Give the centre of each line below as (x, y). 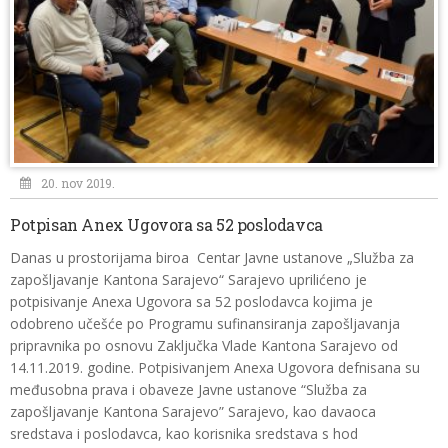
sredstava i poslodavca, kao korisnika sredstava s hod (184, 433)
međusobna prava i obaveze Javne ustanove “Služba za (188, 389)
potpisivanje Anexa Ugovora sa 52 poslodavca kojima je (191, 301)
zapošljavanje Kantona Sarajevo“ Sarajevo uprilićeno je (188, 279)
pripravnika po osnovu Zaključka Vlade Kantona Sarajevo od (204, 345)
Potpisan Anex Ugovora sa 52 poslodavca (166, 224)
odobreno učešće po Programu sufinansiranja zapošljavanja (205, 323)
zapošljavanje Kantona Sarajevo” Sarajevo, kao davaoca (193, 411)
